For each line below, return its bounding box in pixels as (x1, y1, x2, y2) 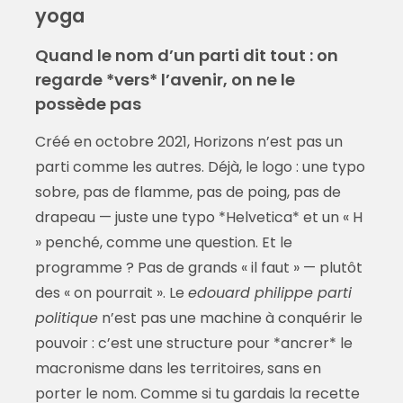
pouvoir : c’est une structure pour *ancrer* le (34, 333, 353, 354)
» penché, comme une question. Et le (34, 232, 292, 254)
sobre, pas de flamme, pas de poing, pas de (34, 182, 341, 203)
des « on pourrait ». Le (34, 282, 188, 304)
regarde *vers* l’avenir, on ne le (34, 68, 295, 92)
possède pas (34, 93, 141, 116)
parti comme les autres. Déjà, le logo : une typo (34, 157, 365, 178)
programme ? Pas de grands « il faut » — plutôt (34, 257, 363, 279)
